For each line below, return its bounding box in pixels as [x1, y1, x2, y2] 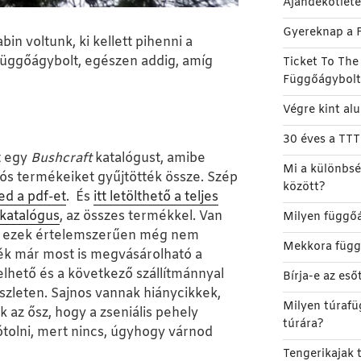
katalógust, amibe [92, 150, 205, 168]
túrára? [282, 317, 324, 333]
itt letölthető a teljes [93, 189, 218, 206]
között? [282, 180, 326, 196]
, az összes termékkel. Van [60, 208, 222, 226]
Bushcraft [31, 150, 92, 168]
